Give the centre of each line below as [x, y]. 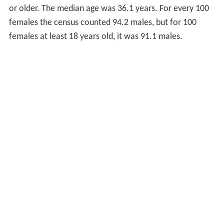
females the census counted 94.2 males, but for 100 [102, 22]
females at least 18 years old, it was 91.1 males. [95, 36]
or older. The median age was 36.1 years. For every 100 [109, 8]
